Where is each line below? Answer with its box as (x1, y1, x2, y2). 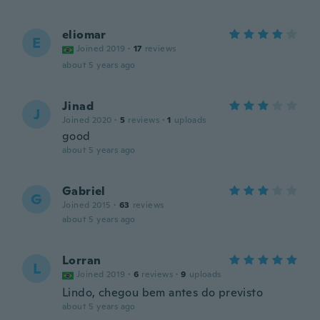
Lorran (62, 253, 101, 268)
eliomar (62, 27, 106, 42)
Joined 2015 (62, 199, 111, 211)
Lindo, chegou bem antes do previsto (62, 285, 263, 300)
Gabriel (62, 184, 106, 199)
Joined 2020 (62, 114, 112, 126)
